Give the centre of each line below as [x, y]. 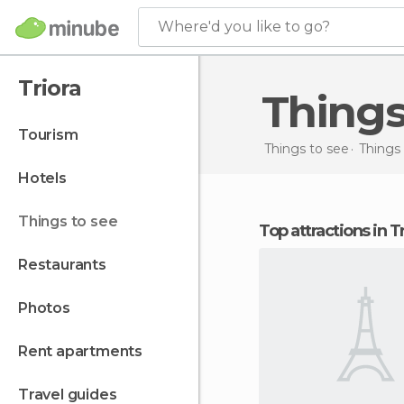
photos [49, 308]
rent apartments [85, 351]
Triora [50, 88]
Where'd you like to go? [244, 27]
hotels [48, 178]
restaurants [67, 265]
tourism [53, 135]
